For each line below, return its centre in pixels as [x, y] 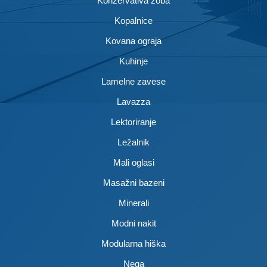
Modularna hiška [133, 243]
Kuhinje [133, 61]
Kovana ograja [133, 41]
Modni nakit [133, 223]
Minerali [133, 203]
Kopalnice [133, 21]
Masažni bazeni [133, 183]
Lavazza [133, 102]
